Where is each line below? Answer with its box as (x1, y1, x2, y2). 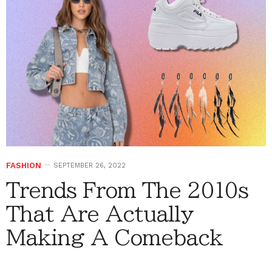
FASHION (6, 160, 41, 170)
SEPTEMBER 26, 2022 (53, 161, 126, 169)
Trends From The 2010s (6, 179, 248, 200)
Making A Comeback (6, 226, 223, 248)
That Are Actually (6, 203, 194, 224)
